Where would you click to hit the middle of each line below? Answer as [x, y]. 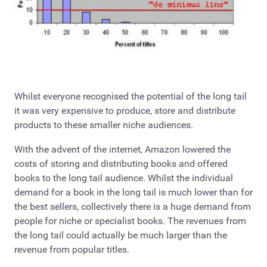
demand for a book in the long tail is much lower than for [133, 193]
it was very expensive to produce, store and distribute [125, 110]
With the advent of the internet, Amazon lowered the [122, 150]
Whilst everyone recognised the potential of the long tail [131, 96]
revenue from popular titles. [72, 250]
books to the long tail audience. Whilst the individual [124, 178]
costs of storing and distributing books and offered [121, 164]
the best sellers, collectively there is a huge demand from [133, 207]
